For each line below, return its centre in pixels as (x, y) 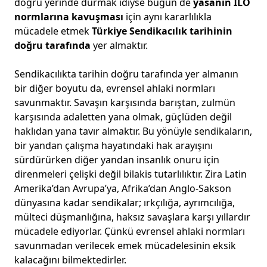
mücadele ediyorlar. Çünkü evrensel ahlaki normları (130, 231)
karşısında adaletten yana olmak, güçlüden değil (123, 117)
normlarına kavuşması (69, 17)
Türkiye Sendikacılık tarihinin (162, 31)
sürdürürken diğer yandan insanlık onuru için (117, 160)
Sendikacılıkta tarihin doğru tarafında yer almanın (126, 74)
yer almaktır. (119, 45)
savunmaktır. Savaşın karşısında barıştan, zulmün (125, 103)
